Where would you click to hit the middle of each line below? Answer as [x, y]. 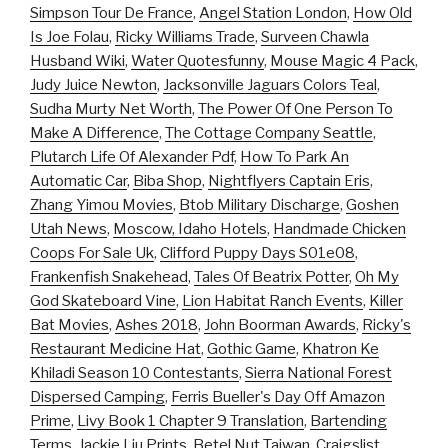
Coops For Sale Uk [92, 252]
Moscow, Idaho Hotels [190, 228]
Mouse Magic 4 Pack [342, 60]
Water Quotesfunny [197, 60]
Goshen [372, 204]
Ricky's [386, 324]
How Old [382, 12]
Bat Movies [69, 324]
